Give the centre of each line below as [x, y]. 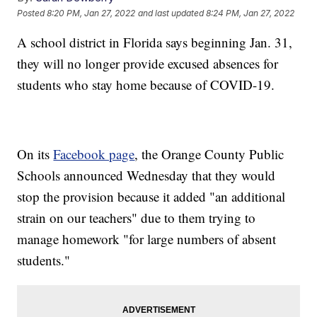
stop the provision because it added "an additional [151, 197]
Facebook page [94, 154]
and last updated [171, 13]
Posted [32, 13]
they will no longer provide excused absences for [148, 64]
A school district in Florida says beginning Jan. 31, [155, 42]
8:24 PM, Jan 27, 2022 [250, 13]
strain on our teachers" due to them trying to [137, 218]
